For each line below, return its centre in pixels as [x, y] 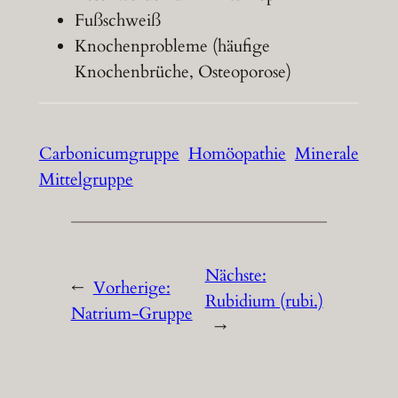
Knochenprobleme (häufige [172, 47]
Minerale [326, 153]
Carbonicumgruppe [109, 153]
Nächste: [235, 275]
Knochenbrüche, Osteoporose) [183, 72]
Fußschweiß [117, 21]
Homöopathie [237, 153]
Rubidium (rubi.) [264, 301]
